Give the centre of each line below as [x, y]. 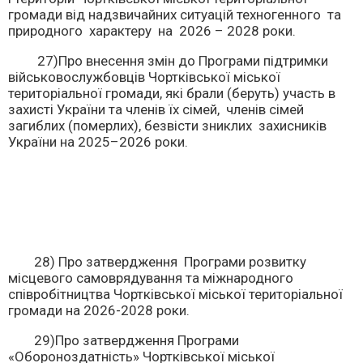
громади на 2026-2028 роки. [99, 310]
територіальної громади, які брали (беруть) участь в [173, 93]
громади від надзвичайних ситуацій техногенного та [175, 15]
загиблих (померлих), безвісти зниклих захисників [167, 126]
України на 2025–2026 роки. [98, 142]
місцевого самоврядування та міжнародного [151, 278]
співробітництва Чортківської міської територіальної [175, 294]
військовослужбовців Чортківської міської [144, 77]
